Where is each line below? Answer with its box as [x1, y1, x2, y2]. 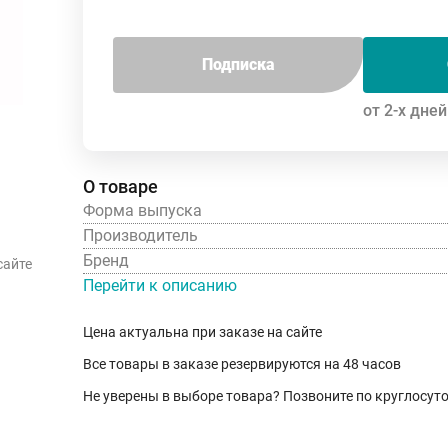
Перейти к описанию [83, 275, 237, 295]
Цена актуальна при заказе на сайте [83, 323, 322, 340]
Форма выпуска [83, 200, 202, 220]
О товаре [83, 175, 158, 197]
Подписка [201, 54, 275, 74]
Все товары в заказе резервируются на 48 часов [83, 355, 401, 372]
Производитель [83, 225, 198, 245]
